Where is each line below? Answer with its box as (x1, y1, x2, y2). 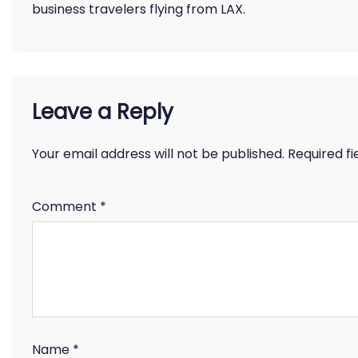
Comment (32, 197, 100, 216)
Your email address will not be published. (32, 145, 284, 163)
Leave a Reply (32, 97, 173, 126)
